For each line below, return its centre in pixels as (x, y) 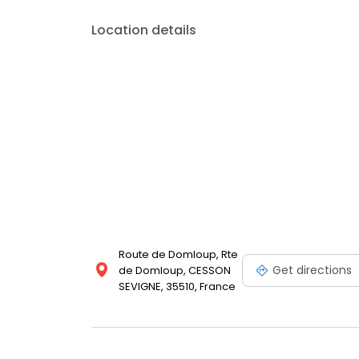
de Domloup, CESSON (175, 271)
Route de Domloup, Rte (178, 255)
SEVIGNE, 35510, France (177, 287)
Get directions (312, 270)
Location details (144, 30)
